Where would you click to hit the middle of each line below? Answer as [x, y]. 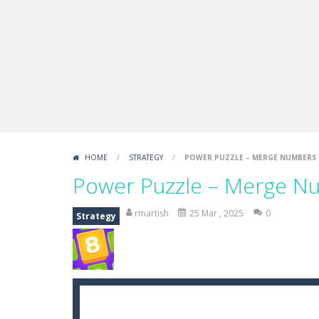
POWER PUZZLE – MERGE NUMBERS [250, 157]
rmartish [152, 213]
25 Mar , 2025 [216, 213]
